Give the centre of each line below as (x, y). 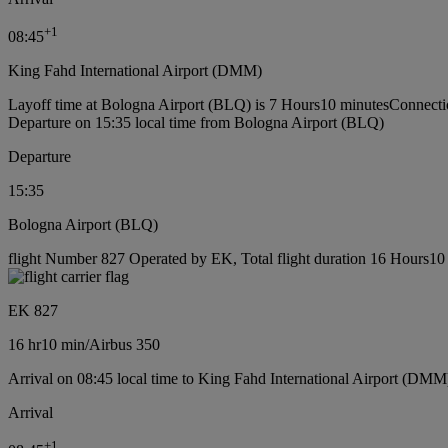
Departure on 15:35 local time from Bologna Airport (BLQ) (196, 123)
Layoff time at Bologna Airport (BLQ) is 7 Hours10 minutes (198, 105)
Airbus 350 (124, 345)
